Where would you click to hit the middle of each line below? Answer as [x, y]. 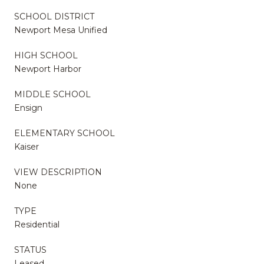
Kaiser [27, 146]
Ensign [28, 108]
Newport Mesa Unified [61, 30]
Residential [37, 224]
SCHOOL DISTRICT [54, 16]
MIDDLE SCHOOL [52, 94]
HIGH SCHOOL [46, 55]
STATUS [30, 250]
